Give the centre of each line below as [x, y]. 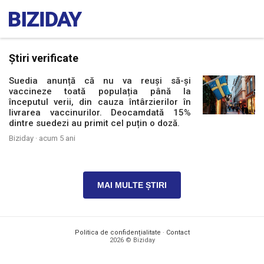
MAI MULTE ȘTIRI [132, 185]
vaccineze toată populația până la [100, 91]
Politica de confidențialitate [118, 232]
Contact [178, 232]
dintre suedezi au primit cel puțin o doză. [94, 123]
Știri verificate [44, 58]
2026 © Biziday [132, 240]
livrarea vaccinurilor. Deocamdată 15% [100, 113]
